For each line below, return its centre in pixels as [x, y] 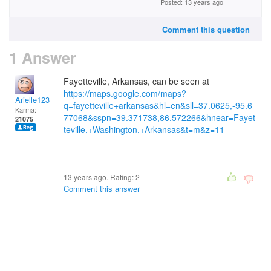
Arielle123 [32, 100]
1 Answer [43, 57]
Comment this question [206, 29]
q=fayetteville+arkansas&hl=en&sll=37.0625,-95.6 [158, 105]
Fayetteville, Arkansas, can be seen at [136, 81]
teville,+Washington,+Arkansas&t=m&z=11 [144, 129]
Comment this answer [102, 188]
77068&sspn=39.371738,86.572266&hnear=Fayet [159, 117]
